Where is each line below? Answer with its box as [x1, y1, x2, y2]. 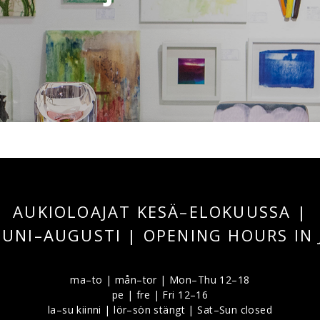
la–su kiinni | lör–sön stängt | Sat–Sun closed [47, 302, 273, 316]
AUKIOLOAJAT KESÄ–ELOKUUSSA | [13, 200, 307, 222]
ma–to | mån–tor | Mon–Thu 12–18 [70, 272, 250, 286]
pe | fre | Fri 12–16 [111, 287, 209, 301]
